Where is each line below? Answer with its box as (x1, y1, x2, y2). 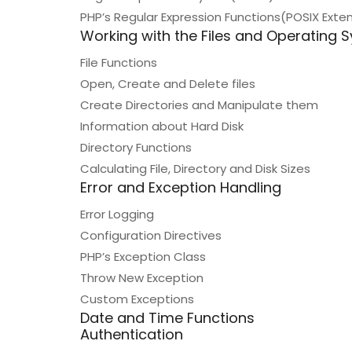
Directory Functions (80, 139, 192, 156)
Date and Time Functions (80, 308, 255, 328)
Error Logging (80, 206, 154, 222)
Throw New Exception (80, 269, 203, 286)
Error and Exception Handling (80, 178, 281, 197)
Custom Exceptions (80, 291, 194, 307)
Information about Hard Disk (80, 118, 244, 134)
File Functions (80, 54, 157, 71)
